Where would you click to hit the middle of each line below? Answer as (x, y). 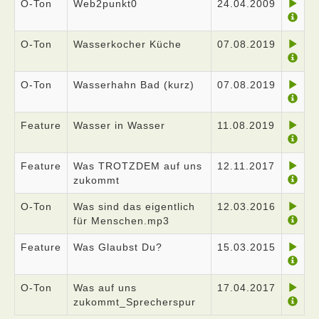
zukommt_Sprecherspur (135, 302)
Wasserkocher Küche (127, 44)
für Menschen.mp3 (121, 221)
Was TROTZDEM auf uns (138, 166)
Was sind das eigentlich (134, 206)
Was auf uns (105, 288)
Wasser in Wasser (119, 125)
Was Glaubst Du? (118, 247)
